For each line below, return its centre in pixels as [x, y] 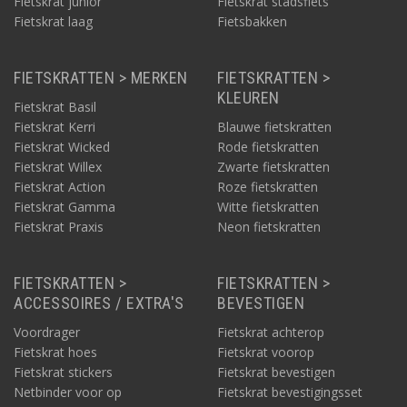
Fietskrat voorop [266, 352]
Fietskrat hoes [55, 352]
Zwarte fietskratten [273, 167]
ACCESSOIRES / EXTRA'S [99, 303]
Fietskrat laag [53, 21]
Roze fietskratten [268, 187]
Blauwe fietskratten [274, 127]
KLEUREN [248, 98]
